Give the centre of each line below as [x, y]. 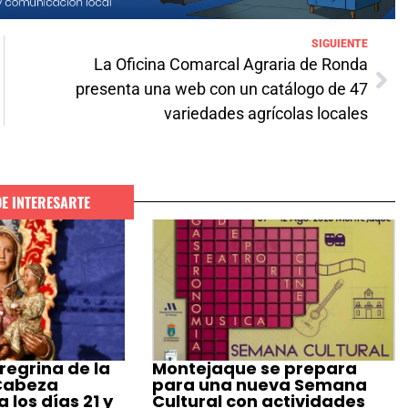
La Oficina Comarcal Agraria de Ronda [231, 64]
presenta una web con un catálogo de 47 [222, 88]
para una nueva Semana [260, 385]
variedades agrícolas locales [266, 113]
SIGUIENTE [340, 43]
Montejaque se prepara [255, 369]
